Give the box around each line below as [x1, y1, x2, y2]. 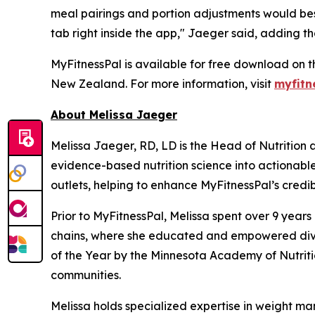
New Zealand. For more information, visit [51, 76, 274, 91]
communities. [51, 267, 121, 282]
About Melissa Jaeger [51, 107, 177, 122]
